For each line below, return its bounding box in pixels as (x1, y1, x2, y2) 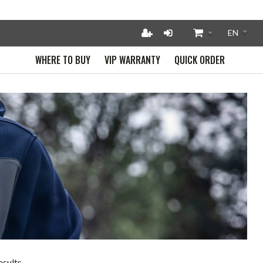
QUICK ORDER (174, 53, 225, 67)
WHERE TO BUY (35, 53, 91, 67)
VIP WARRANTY (104, 53, 161, 67)
